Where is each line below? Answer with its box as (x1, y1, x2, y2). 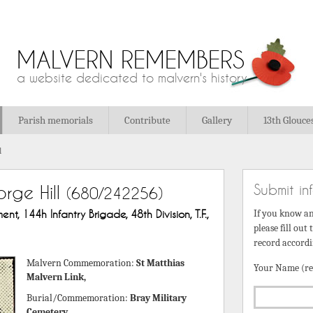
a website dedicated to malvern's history (17, 70, 247, 85)
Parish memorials (18, 114, 93, 126)
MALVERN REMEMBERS (17, 46, 245, 73)
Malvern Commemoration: (26, 257, 136, 269)
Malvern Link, (26, 271, 86, 283)
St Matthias (136, 257, 184, 269)
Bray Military (129, 292, 187, 304)
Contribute (124, 114, 170, 126)
